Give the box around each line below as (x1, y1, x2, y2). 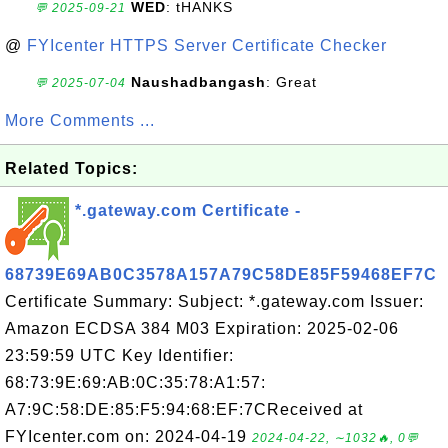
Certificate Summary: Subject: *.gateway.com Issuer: (5, 293, 424, 310)
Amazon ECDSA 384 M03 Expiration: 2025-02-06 (5, 320, 399, 337)
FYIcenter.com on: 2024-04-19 (5, 428, 252, 445)
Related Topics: (5, 160, 138, 177)
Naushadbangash (131, 74, 266, 90)
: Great (266, 74, 317, 90)
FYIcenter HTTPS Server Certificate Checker (27, 37, 387, 54)
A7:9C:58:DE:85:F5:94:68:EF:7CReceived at (5, 401, 363, 418)
